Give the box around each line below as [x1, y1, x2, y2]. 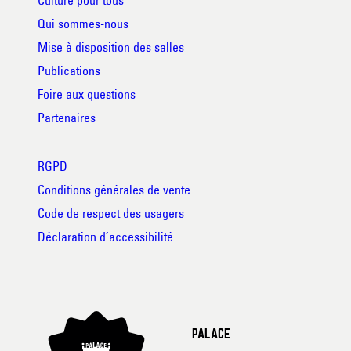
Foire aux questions [38, 85, 136, 102]
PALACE [191, 329, 230, 342]
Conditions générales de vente [38, 181, 190, 197]
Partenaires [38, 109, 96, 125]
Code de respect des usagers [38, 204, 184, 221]
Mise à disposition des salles [38, 38, 184, 55]
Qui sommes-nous [38, 15, 128, 31]
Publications [38, 62, 100, 78]
